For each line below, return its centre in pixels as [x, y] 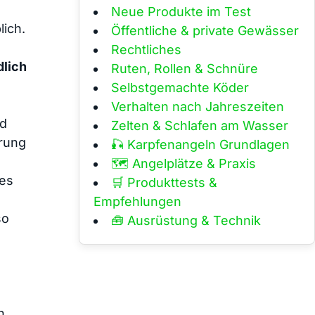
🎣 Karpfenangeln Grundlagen [200, 144]
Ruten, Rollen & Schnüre [185, 68]
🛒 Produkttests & [164, 182]
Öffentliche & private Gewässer [205, 30]
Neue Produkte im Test [181, 11]
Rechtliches [146, 49]
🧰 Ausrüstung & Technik [186, 220]
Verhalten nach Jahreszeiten [198, 106]
